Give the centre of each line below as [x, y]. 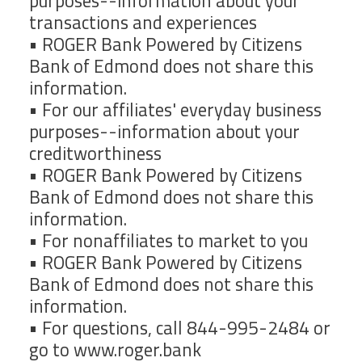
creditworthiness [95, 154]
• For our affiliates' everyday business [175, 110]
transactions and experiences [143, 23]
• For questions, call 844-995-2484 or [180, 328]
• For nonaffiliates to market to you [168, 241]
